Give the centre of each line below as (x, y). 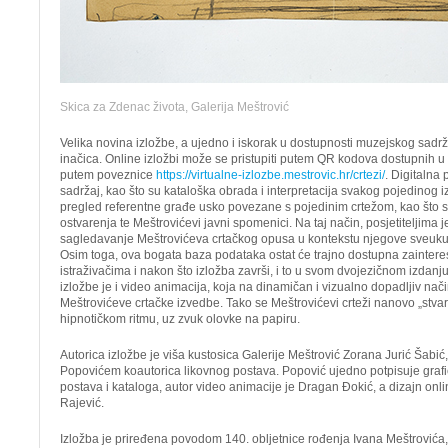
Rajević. (82, 403)
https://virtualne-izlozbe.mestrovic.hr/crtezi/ (270, 175)
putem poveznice (108, 175)
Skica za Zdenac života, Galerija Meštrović (174, 107)
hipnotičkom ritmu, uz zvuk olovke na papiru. (180, 319)
